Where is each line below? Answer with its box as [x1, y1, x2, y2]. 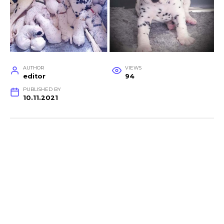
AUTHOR [22, 64, 44, 70]
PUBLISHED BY [22, 86, 61, 92]
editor [22, 72, 45, 80]
